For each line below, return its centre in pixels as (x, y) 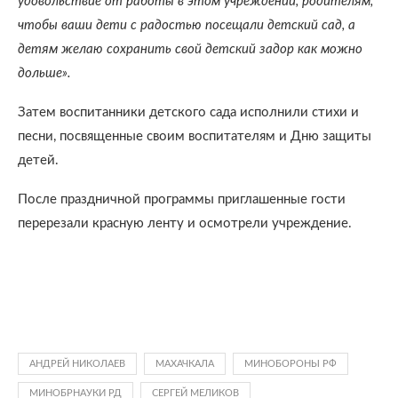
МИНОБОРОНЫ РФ (291, 364)
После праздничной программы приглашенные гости (182, 199)
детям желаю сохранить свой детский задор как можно (190, 49)
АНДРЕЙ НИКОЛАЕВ (77, 364)
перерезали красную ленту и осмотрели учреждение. (185, 223)
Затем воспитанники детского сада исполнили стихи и (188, 112)
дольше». (44, 73)
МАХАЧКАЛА (185, 364)
